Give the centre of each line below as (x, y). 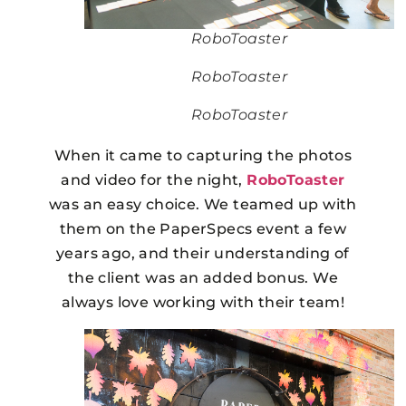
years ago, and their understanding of (203, 253)
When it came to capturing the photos (203, 155)
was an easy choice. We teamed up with (203, 204)
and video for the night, (154, 179)
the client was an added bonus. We (203, 277)
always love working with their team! (203, 302)
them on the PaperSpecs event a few (203, 228)
